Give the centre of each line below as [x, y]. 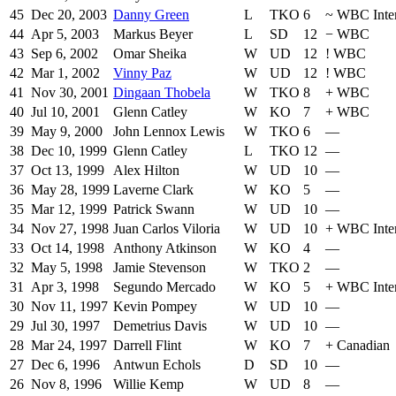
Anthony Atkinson [165, 248]
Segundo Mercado [164, 287]
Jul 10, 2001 [65, 112]
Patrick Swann [154, 209]
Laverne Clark [153, 190]
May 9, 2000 [67, 132]
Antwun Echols [157, 365]
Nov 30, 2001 [70, 93]
